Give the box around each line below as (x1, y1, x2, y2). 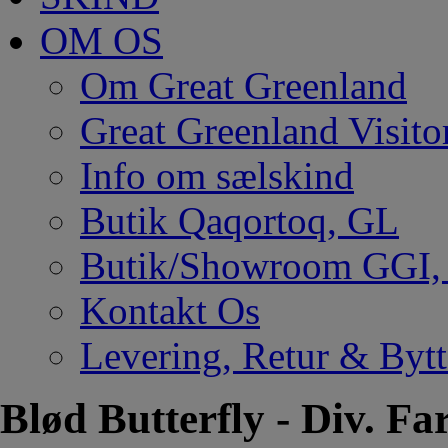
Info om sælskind (80, 154, 354, 197)
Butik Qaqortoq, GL (80, 199, 399, 242)
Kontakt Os (80, 289, 260, 332)
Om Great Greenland (80, 64, 407, 107)
